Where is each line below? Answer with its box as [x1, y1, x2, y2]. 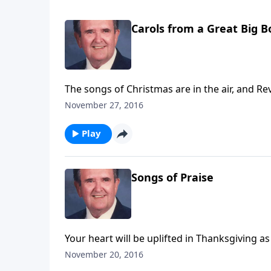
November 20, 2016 [65, 248, 143, 260]
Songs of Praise [131, 170, 214, 185]
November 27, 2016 [65, 99, 143, 111]
